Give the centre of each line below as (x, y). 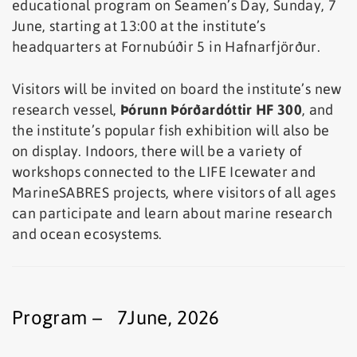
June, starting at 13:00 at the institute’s (139, 25)
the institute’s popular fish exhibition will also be (171, 130)
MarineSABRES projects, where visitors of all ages (174, 192)
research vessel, (66, 109)
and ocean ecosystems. (87, 233)
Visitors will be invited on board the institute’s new (177, 88)
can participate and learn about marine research (173, 213)
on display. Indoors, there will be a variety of (157, 151)
